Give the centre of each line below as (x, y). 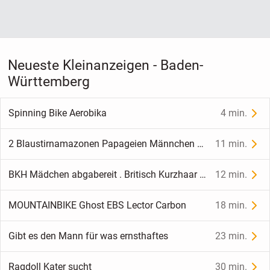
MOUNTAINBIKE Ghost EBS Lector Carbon (97, 206)
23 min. (231, 236)
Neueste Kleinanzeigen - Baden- (105, 65)
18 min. (231, 206)
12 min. (231, 175)
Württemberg (49, 81)
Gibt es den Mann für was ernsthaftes (88, 236)
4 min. (234, 113)
